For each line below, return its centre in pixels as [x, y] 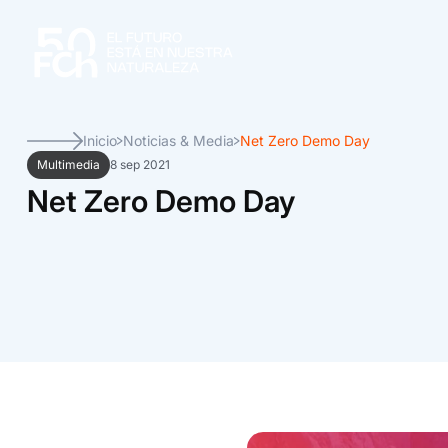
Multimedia [68, 164]
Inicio [100, 140]
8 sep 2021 [140, 164]
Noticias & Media [178, 140]
